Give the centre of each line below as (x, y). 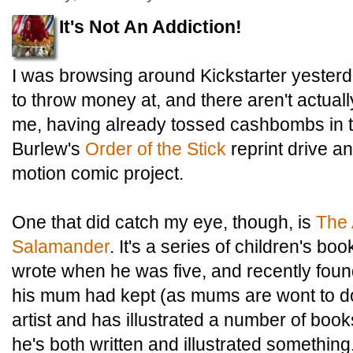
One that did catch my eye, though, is (164, 222)
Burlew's (48, 149)
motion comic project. (98, 173)
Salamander (61, 247)
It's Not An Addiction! (150, 27)
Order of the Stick (156, 149)
